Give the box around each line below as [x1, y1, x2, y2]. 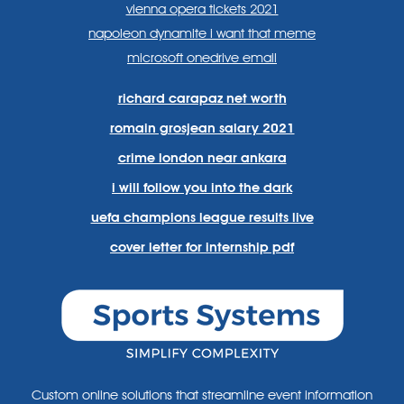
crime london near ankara [117, 150, 287, 166]
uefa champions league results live [90, 209, 314, 225]
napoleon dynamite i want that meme [88, 25, 316, 41]
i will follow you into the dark [112, 179, 292, 196]
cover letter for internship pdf [110, 239, 294, 255]
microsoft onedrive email [127, 50, 277, 66]
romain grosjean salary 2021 [109, 120, 295, 136]
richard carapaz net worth [117, 90, 287, 106]
